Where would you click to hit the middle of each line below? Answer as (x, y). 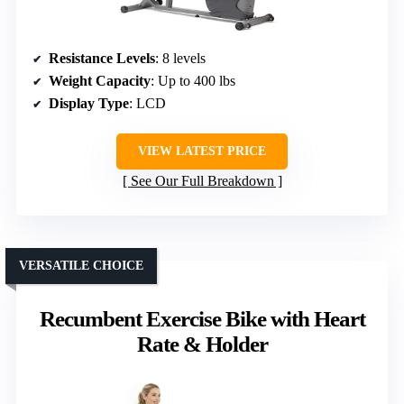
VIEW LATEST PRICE (202, 151)
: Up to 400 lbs (193, 80)
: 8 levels (180, 58)
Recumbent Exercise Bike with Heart (202, 318)
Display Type (89, 103)
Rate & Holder (202, 344)
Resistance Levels (102, 58)
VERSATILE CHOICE (81, 265)
